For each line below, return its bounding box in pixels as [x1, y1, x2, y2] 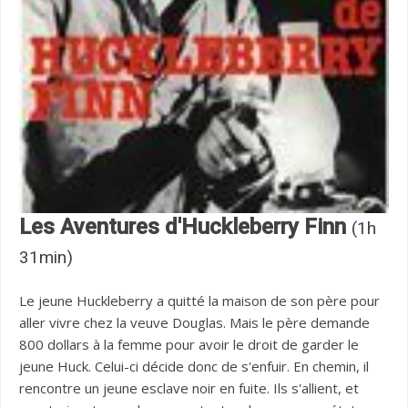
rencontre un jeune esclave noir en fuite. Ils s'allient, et [19, 379, 359, 398]
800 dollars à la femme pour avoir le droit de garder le [19, 335, 359, 354]
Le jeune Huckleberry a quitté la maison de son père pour [19, 291, 380, 311]
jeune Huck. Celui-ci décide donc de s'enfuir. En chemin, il [19, 357, 369, 376]
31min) [19, 247, 73, 269]
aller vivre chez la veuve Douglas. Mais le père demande [19, 313, 370, 332]
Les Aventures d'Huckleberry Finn [19, 214, 352, 240]
